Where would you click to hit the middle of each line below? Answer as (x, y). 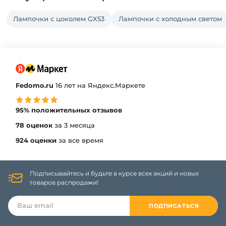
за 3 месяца (74, 125)
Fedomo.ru (35, 85)
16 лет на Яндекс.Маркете (99, 85)
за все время (80, 140)
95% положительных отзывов (69, 110)
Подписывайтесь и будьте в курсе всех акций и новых (114, 173)
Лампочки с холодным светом (170, 18)
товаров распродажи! (64, 182)
